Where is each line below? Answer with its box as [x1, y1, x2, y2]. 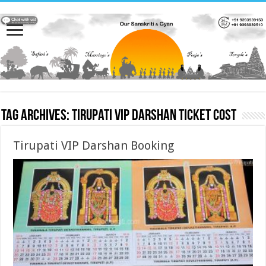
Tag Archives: [1, 108, 72, 125]
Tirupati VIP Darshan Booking [13, 138, 175, 153]
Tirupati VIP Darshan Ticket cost [72, 108, 237, 125]
